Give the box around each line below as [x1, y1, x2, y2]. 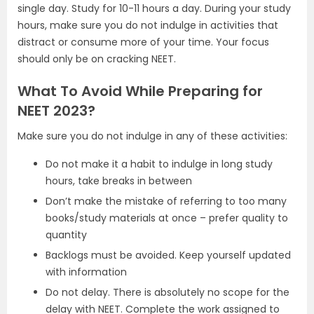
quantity [46, 228, 87, 243]
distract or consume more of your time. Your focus [18, 35, 269, 50]
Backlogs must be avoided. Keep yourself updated [46, 248, 291, 263]
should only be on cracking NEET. [18, 52, 176, 67]
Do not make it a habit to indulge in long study [46, 157, 273, 172]
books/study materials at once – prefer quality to [46, 211, 288, 226]
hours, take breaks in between [46, 174, 192, 189]
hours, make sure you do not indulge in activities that [18, 18, 278, 33]
